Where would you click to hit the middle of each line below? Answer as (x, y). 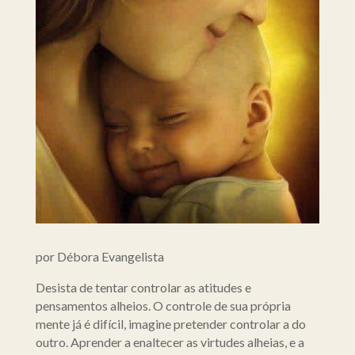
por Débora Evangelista (99, 257)
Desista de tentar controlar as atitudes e (143, 288)
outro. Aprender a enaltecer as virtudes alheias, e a (170, 342)
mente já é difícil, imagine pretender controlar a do (170, 324)
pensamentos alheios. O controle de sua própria (163, 306)
